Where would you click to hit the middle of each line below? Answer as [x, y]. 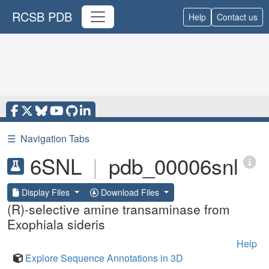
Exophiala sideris [56, 224]
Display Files [46, 192]
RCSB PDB [42, 17]
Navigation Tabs [55, 138]
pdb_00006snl [174, 166]
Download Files [130, 192]
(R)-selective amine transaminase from [119, 209]
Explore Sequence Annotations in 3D [104, 258]
